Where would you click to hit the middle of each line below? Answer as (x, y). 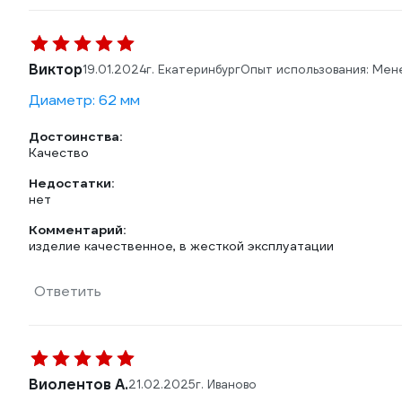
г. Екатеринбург (193, 70)
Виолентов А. (79, 385)
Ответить (68, 291)
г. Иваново (226, 385)
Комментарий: (77, 230)
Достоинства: (75, 136)
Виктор (56, 70)
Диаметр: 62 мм (84, 100)
